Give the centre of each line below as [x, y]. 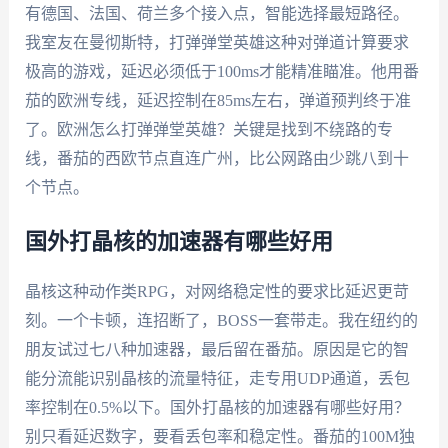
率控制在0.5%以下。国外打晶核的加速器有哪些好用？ [217, 408]
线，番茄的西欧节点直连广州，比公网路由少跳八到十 [216, 158]
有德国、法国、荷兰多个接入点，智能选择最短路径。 [216, 13]
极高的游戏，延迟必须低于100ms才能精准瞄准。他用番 [221, 71]
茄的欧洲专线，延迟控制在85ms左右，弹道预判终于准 [217, 100]
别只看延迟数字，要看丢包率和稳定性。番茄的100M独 [219, 437]
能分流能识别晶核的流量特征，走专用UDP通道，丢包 [217, 379]
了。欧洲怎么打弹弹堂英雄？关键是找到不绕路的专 [208, 129]
